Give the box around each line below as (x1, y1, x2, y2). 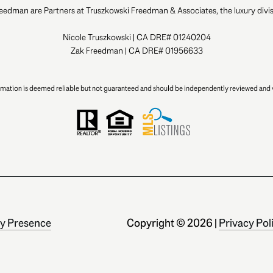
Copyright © (126, 216, 185, 231)
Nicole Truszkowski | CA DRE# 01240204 (62, 32, 211, 43)
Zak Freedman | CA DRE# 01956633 (70, 45, 203, 57)
